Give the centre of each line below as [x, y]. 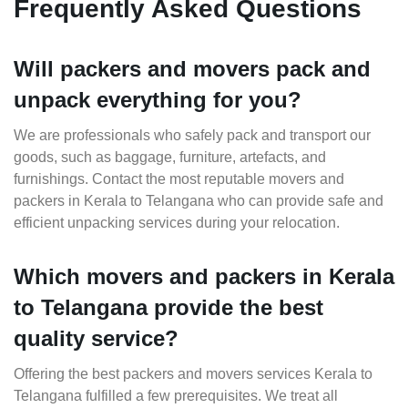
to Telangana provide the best [168, 308]
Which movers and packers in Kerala [204, 277]
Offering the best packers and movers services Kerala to [193, 374]
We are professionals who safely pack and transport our [192, 136]
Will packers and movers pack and [192, 69]
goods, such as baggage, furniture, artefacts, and [170, 158]
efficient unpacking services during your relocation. [177, 223]
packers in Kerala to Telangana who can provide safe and [199, 201]
